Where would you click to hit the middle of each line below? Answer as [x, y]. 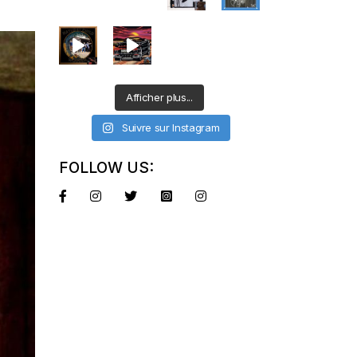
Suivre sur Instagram [171, 127]
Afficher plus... [159, 97]
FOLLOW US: [106, 167]
